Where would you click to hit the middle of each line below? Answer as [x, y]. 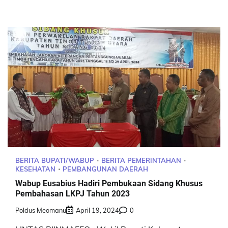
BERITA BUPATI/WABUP [55, 160]
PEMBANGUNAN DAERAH [105, 169]
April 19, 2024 [97, 210]
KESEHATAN [35, 169]
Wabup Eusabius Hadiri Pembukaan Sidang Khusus [109, 183]
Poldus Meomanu [41, 210]
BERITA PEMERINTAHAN [141, 160]
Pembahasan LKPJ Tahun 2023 [73, 193]
